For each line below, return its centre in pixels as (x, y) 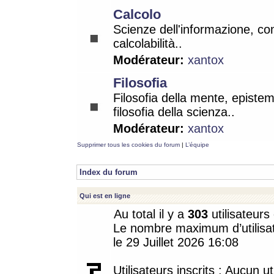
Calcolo (137, 14)
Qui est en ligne (105, 196)
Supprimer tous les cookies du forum (128, 145)
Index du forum (109, 172)
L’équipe (197, 145)
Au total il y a (151, 214)
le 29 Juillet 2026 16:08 (176, 242)
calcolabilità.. (148, 43)
